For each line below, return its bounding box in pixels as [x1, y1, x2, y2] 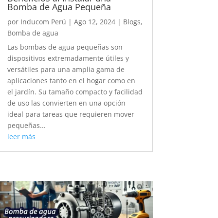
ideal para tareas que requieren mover [7, 109, 134, 119]
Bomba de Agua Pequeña [7, 1, 113, 13]
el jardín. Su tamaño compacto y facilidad [7, 87, 143, 97]
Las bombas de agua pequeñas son [7, 42, 123, 52]
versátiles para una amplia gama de [7, 65, 125, 74]
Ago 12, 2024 [73, 17, 115, 27]
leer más [7, 132, 36, 142]
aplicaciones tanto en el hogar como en [7, 76, 135, 86]
